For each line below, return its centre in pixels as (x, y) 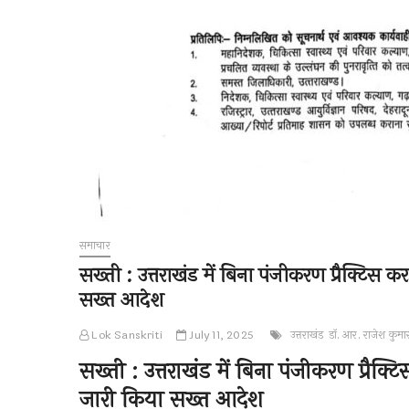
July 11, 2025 (220, 335)
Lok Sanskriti (126, 335)
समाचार (95, 246)
